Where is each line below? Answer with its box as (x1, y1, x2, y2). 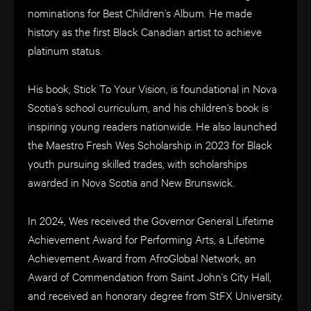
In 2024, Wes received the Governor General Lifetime (28, 212, 274, 228)
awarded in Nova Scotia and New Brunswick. (28, 174, 235, 190)
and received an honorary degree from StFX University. (28, 287, 283, 303)
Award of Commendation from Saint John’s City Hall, (28, 269, 271, 284)
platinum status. (28, 42, 102, 58)
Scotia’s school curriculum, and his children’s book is (28, 99, 269, 115)
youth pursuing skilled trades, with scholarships (28, 155, 247, 171)
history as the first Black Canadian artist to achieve (28, 24, 262, 39)
